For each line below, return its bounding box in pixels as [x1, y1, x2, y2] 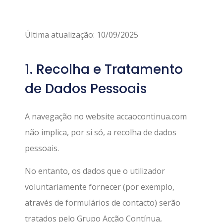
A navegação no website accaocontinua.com [25, 111, 187, 122]
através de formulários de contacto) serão [25, 197, 180, 209]
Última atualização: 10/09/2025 [25, 29, 138, 41]
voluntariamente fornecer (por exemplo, [25, 181, 174, 193]
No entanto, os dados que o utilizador [25, 166, 165, 177]
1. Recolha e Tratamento [25, 60, 183, 78]
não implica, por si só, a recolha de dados [25, 126, 176, 138]
